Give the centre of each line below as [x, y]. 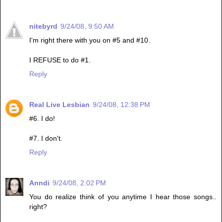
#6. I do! [42, 119]
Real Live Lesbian [59, 105]
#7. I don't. [46, 139]
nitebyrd [43, 27]
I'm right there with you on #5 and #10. [90, 40]
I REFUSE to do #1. [60, 60]
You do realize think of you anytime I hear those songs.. [123, 197]
